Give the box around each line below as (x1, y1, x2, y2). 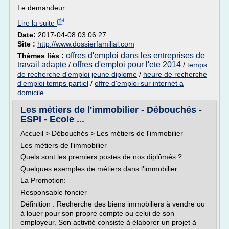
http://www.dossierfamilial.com (37, 40, 134, 48)
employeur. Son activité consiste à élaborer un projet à (20, 218, 196, 226)
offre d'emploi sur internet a (95, 79, 184, 87)
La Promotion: (20, 176, 66, 185)
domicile (17, 88, 44, 97)
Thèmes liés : (17, 52, 66, 60)
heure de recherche (143, 70, 207, 78)
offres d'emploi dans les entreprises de (66, 51, 205, 60)
